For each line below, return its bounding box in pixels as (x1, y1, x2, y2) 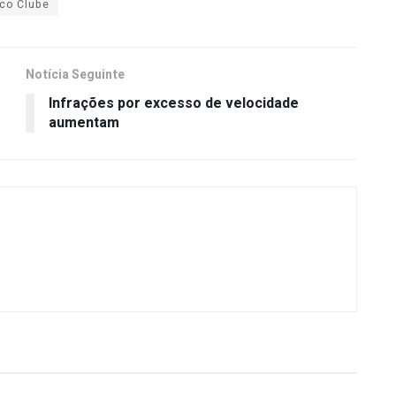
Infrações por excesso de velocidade (49, 92, 299, 114)
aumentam (49, 111, 119, 133)
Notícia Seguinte (26, 65, 125, 84)
